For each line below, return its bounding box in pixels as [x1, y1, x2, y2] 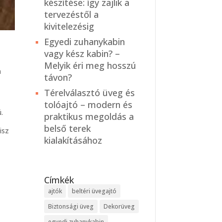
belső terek [44, 122, 91, 135]
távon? [44, 71, 72, 84]
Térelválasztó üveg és [44, 87, 135, 99]
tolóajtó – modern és [44, 99, 133, 111]
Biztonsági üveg [48, 202, 94, 211]
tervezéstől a [44, 8, 99, 21]
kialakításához [44, 134, 103, 147]
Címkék [44, 174, 74, 186]
